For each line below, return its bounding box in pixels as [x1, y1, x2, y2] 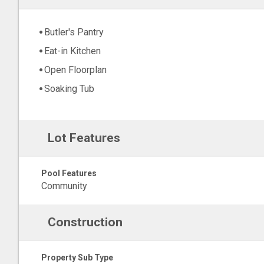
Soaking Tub [44, 83, 94, 95]
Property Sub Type [41, 253, 113, 262]
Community [41, 180, 87, 192]
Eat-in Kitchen [44, 45, 101, 57]
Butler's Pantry [44, 27, 104, 38]
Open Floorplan [44, 64, 107, 76]
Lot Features [47, 131, 120, 145]
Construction [47, 215, 123, 229]
